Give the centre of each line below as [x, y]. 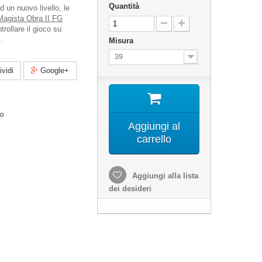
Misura [122, 41]
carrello [154, 139]
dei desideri [130, 189]
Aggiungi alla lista [164, 176]
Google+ [54, 70]
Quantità [124, 6]
